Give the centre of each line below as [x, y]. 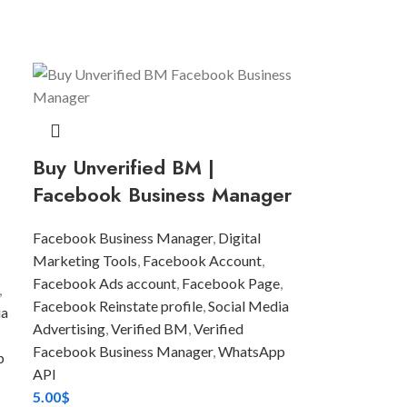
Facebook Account [203, 260]
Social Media [249, 306]
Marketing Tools [85, 260]
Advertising [69, 328]
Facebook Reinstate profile [118, 306]
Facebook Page [231, 283]
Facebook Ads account [105, 283]
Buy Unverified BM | [124, 167]
